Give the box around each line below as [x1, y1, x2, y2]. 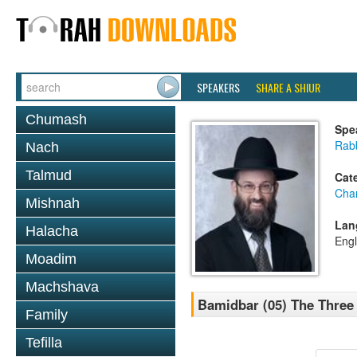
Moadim [25, 251, 76, 267]
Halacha [25, 223, 78, 239]
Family [25, 307, 68, 323]
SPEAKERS [197, 79, 240, 96]
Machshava [25, 279, 99, 295]
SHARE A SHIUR [256, 79, 320, 96]
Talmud [25, 167, 72, 183]
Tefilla [25, 335, 62, 351]
